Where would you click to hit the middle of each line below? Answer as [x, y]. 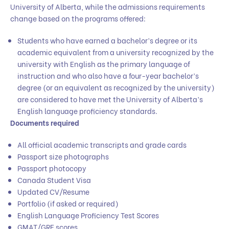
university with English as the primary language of [104, 63]
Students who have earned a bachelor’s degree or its [107, 40]
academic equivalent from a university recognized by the [116, 52]
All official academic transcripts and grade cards [102, 144]
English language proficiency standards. [87, 110]
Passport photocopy [52, 168]
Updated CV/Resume [53, 191]
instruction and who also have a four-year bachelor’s [108, 75]
